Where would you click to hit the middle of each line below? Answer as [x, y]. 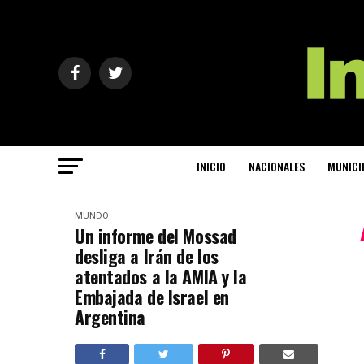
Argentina [110, 317]
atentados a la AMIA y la [161, 276]
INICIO [211, 166]
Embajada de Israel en [152, 297]
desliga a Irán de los [147, 256]
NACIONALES [277, 166]
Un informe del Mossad [156, 236]
